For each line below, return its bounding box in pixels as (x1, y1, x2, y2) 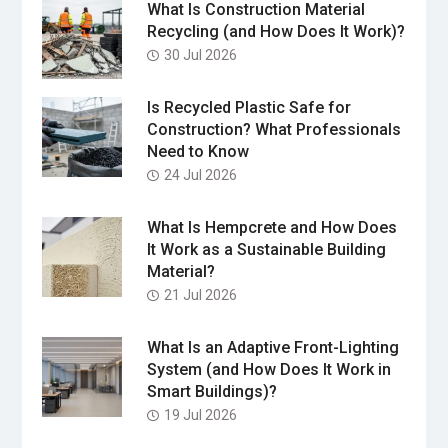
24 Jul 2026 (163, 167, 237, 184)
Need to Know (146, 142, 249, 162)
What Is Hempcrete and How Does (146, 218, 397, 238)
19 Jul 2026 (163, 407, 237, 424)
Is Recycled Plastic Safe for (146, 98, 351, 118)
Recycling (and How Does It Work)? (146, 22, 405, 42)
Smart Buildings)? (146, 382, 277, 402)
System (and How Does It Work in (146, 360, 391, 380)
